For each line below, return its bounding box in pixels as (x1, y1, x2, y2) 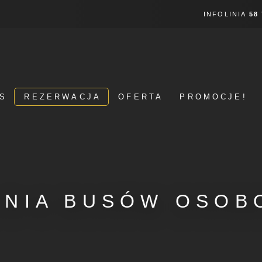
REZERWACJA (24, 92, 102, 101)
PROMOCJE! (180, 92, 247, 101)
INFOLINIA (203, 11, 249, 18)
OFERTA (118, 92, 164, 101)
